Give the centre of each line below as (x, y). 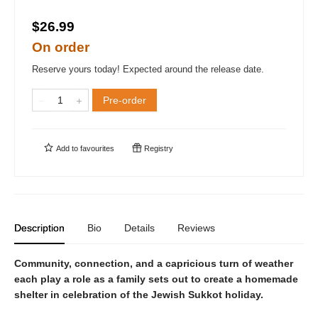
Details (139, 228)
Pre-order (125, 100)
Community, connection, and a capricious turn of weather (154, 263)
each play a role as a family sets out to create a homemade (156, 279)
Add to (67, 148)
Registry (158, 148)
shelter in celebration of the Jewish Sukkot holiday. (139, 295)
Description (39, 228)
